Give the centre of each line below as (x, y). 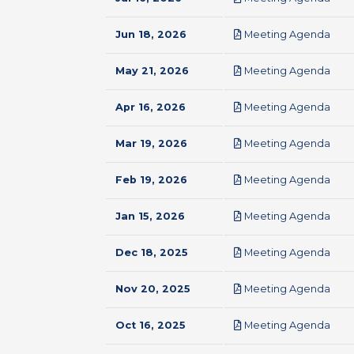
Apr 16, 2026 (151, 107)
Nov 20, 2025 (153, 289)
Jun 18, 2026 (151, 34)
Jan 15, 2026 (150, 216)
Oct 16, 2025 (151, 325)
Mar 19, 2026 (151, 143)
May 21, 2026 (152, 71)
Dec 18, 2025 (152, 252)
